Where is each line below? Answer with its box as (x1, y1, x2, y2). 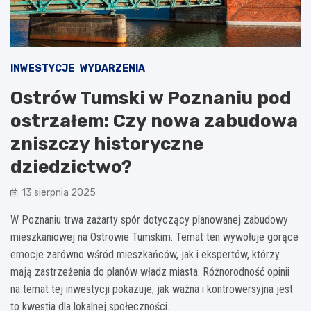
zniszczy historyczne (10, 133, 203, 155)
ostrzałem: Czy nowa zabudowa (10, 110, 298, 132)
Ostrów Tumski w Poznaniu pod (10, 87, 292, 109)
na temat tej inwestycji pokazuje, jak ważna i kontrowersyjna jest (10, 282, 293, 296)
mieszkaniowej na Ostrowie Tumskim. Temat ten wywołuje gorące (10, 230, 299, 244)
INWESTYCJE (10, 62, 74, 74)
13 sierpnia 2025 (22, 186, 96, 199)
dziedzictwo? (10, 155, 132, 178)
